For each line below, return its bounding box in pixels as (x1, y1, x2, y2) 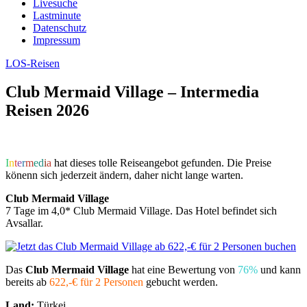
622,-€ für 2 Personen (49, 276, 143, 288)
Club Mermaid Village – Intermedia (5, 83, 259, 101)
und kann (258, 264, 301, 276)
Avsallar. (5, 217, 43, 230)
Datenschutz (33, 21, 86, 34)
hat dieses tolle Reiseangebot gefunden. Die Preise (51, 157, 271, 169)
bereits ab (5, 276, 49, 288)
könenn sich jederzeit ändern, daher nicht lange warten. (5, 169, 243, 182)
